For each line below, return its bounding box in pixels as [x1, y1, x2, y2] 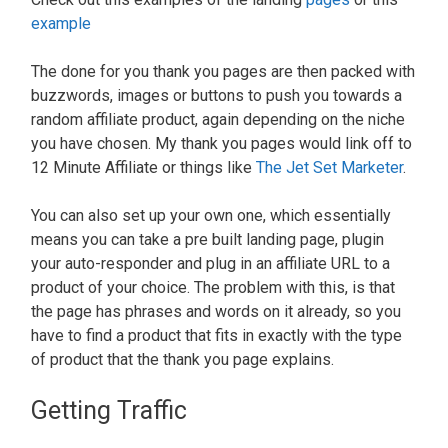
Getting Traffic [31, 395, 187, 425]
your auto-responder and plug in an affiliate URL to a [31, 253, 390, 273]
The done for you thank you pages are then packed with [31, 61, 415, 81]
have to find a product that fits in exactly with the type [31, 325, 402, 345]
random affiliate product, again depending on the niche [31, 109, 405, 129]
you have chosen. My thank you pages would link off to [31, 133, 412, 153]
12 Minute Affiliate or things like [31, 157, 256, 177]
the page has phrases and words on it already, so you [31, 301, 401, 321]
